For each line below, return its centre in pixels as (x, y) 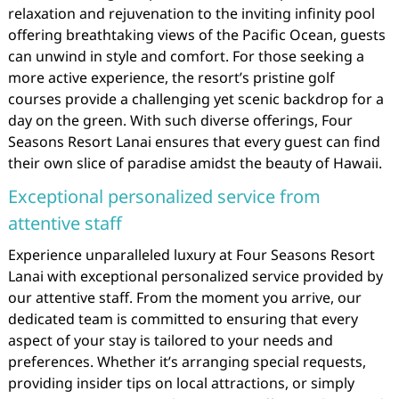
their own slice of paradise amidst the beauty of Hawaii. (195, 163)
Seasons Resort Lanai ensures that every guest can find (194, 142)
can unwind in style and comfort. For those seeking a (186, 56)
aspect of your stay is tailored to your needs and (170, 340)
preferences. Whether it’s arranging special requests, (187, 362)
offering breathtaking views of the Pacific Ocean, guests (196, 35)
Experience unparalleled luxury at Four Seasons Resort (191, 255)
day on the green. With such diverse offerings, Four (180, 120)
